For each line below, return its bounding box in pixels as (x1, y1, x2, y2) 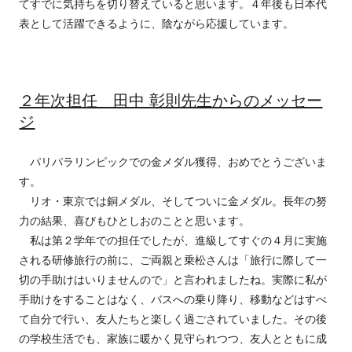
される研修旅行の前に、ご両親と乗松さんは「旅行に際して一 (19, 253, 328, 266)
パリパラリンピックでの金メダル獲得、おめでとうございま (19, 155, 328, 168)
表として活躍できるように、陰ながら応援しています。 (19, 16, 295, 30)
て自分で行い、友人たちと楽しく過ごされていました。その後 (19, 312, 328, 325)
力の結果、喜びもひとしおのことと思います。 (19, 214, 251, 227)
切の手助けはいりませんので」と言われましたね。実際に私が (19, 273, 328, 286)
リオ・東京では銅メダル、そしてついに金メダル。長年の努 (19, 194, 328, 207)
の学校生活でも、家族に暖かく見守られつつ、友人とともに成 (19, 332, 328, 345)
